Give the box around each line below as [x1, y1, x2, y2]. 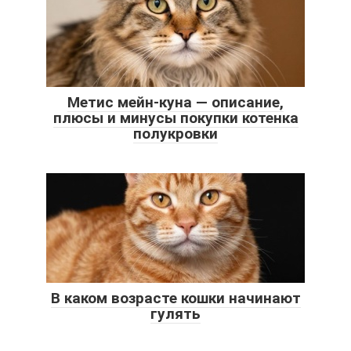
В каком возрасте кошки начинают [50, 289, 301, 308]
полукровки [133, 125, 218, 143]
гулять [150, 305, 201, 324]
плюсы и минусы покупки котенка [52, 109, 299, 128]
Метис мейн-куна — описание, [67, 93, 284, 112]
